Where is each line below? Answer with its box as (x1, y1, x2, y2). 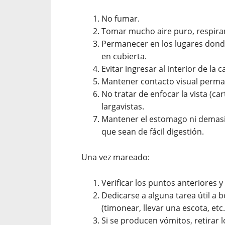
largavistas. (101, 101, 144, 112)
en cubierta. (101, 51, 147, 62)
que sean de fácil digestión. (101, 126, 204, 137)
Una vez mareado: (81, 152, 150, 163)
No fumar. (101, 13, 140, 24)
